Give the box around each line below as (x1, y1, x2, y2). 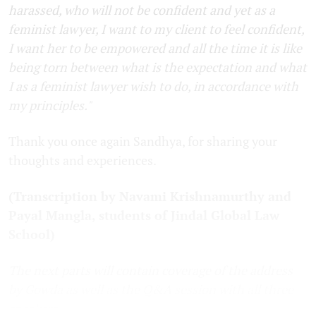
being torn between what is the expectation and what (8, 58, 307, 75)
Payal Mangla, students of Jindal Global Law (8, 206, 279, 224)
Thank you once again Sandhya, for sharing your (8, 132, 277, 150)
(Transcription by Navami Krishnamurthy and (8, 187, 291, 205)
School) (8, 225, 55, 243)
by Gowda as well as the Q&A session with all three (8, 280, 293, 298)
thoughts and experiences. (8, 151, 157, 169)
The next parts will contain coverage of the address (8, 261, 293, 279)
